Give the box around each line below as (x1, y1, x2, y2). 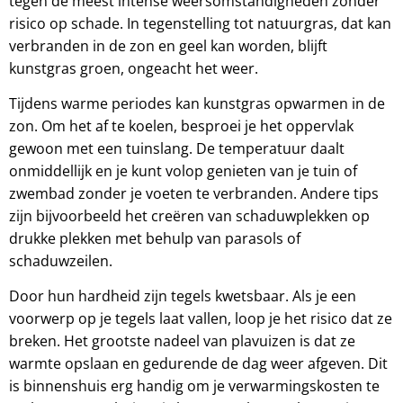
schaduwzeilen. (9, 250, 112, 271)
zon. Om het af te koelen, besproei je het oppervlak (9, 115, 354, 136)
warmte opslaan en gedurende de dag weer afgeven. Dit (9, 354, 388, 374)
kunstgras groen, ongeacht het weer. (9, 58, 258, 78)
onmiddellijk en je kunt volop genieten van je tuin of (9, 160, 357, 181)
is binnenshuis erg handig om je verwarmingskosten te (9, 376, 380, 397)
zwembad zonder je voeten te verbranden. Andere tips (9, 183, 379, 203)
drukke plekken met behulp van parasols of (9, 228, 300, 248)
